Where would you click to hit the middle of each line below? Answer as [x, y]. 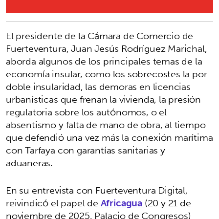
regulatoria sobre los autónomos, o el [86, 112]
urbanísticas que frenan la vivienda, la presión [104, 99]
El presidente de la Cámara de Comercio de [100, 35]
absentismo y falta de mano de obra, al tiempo [106, 124]
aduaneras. [30, 163]
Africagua [122, 203]
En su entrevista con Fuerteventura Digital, [97, 190]
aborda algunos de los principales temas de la [104, 61]
